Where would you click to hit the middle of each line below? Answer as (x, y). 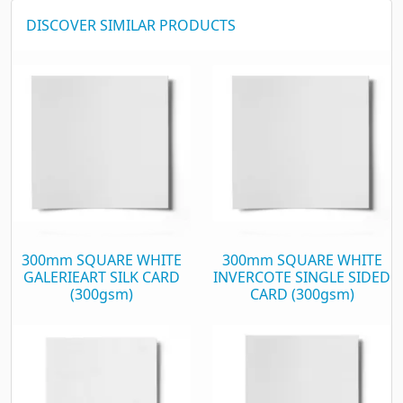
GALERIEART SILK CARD (101, 277)
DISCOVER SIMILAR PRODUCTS (131, 25)
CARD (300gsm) (302, 294)
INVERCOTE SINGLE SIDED (302, 277)
